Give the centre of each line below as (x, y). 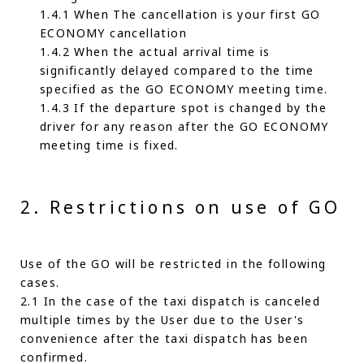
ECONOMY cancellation (113, 33)
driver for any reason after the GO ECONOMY (184, 126)
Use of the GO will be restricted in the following (173, 264)
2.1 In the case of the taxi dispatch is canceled (171, 301)
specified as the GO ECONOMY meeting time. (184, 89)
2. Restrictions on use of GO (181, 207)
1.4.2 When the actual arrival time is (155, 52)
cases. (40, 282)
